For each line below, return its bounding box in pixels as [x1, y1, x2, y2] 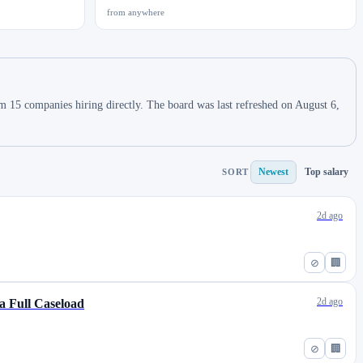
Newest [258, 166, 288, 177]
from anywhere [107, 7, 164, 17]
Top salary [305, 166, 348, 177]
